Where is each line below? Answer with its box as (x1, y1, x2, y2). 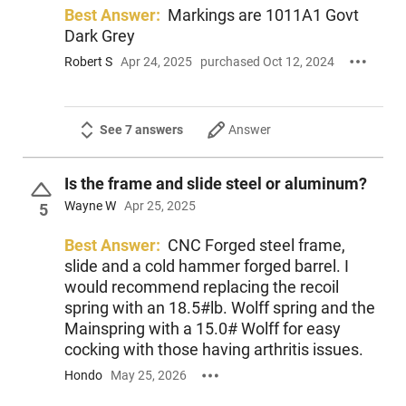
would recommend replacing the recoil (63, 277, 339, 297)
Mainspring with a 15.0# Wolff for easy (63, 319, 341, 339)
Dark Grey (63, 25, 135, 45)
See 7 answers (99, 122, 183, 138)
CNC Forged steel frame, (167, 236, 345, 256)
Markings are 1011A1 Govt (167, 5, 359, 24)
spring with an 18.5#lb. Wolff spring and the (63, 298, 375, 318)
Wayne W (63, 198, 116, 214)
